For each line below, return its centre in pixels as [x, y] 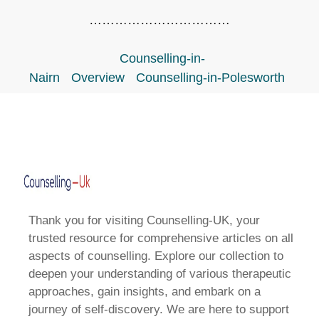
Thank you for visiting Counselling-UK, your [144, 220]
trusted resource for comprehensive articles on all [161, 238]
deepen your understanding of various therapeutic [160, 274]
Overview [98, 78]
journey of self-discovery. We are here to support [159, 309]
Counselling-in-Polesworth [210, 78]
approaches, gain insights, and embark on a [145, 292]
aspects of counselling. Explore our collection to [156, 256]
